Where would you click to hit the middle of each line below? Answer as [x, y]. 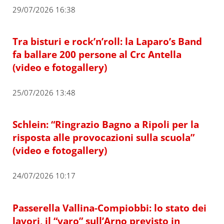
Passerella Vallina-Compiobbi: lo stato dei [109, 207]
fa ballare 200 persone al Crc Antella [97, 54]
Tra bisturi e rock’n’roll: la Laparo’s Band [107, 41]
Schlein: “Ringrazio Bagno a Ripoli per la [105, 124]
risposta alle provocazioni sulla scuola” [103, 137]
